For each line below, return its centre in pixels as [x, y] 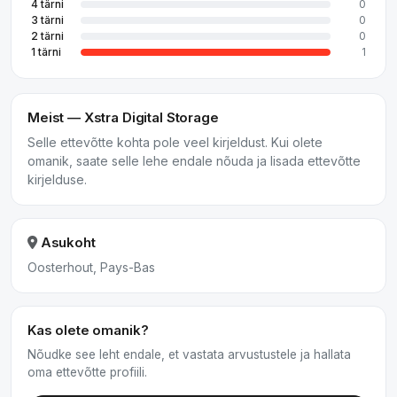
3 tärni [47, 20]
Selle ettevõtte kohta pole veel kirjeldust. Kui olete [175, 142]
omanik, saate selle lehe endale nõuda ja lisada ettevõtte [194, 161]
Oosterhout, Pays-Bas [91, 267]
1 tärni [46, 52]
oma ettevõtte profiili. [87, 372]
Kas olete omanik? [88, 330]
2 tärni [47, 36]
